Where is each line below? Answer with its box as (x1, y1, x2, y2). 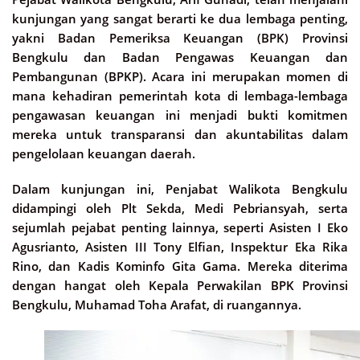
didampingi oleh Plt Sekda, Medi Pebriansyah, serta (12, 200, 348, 217)
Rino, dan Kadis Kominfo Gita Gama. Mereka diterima (12, 258, 348, 275)
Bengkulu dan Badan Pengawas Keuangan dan (12, 49, 348, 66)
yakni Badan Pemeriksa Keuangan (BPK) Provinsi (12, 30, 348, 47)
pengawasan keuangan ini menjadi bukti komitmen (12, 107, 348, 124)
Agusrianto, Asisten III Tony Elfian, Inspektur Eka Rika (12, 239, 348, 256)
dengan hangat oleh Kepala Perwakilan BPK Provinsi (12, 277, 348, 294)
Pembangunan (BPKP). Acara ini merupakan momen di (12, 68, 348, 85)
